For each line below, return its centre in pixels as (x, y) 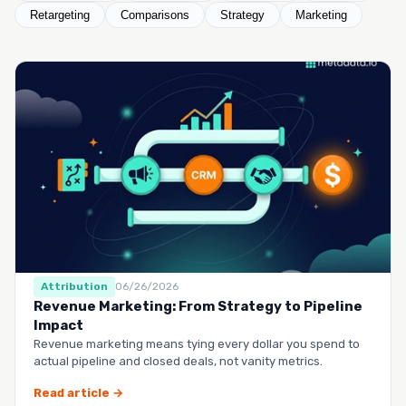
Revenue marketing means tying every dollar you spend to (197, 343)
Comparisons (155, 15)
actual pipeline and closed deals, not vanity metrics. (178, 361)
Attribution (74, 286)
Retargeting (60, 15)
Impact (58, 325)
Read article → (78, 392)
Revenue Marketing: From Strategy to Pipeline (198, 306)
